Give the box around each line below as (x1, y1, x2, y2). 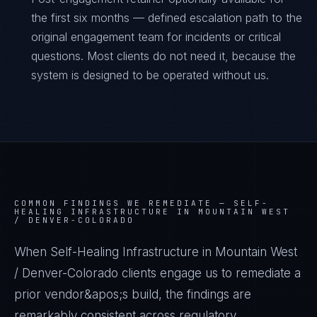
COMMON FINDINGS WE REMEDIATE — (14, 198, 234, 208)
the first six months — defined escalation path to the (31, 11, 302, 25)
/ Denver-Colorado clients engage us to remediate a (14, 266, 301, 280)
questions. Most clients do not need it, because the (31, 49, 296, 63)
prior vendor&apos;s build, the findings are (14, 287, 251, 301)
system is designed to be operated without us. (31, 68, 269, 82)
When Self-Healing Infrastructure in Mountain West (14, 245, 297, 259)
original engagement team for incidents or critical (31, 30, 281, 44)
